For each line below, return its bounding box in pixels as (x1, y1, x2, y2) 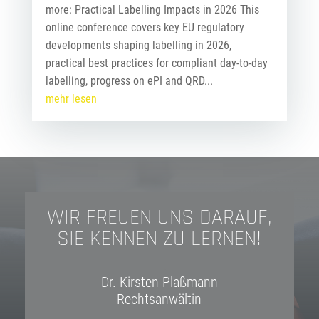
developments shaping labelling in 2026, (45, 38, 231, 53)
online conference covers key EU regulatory (45, 21, 244, 35)
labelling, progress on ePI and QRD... (45, 74, 213, 88)
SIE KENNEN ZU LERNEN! (57, 225, 262, 253)
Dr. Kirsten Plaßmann (100, 273, 218, 291)
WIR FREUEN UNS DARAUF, (46, 204, 272, 231)
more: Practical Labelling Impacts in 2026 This (45, 3, 259, 17)
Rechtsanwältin (117, 291, 202, 308)
